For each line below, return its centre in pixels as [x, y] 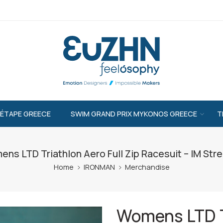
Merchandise [147, 167]
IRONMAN [99, 167]
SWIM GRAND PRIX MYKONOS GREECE [134, 114]
